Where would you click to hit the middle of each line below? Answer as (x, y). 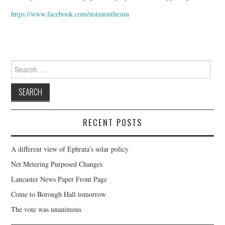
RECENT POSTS (113, 123)
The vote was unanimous (46, 209)
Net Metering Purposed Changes (57, 164)
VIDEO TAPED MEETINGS (63, 31)
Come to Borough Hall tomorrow (59, 194)
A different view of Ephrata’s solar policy (70, 149)
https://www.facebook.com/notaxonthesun (70, 14)
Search (20, 65)
